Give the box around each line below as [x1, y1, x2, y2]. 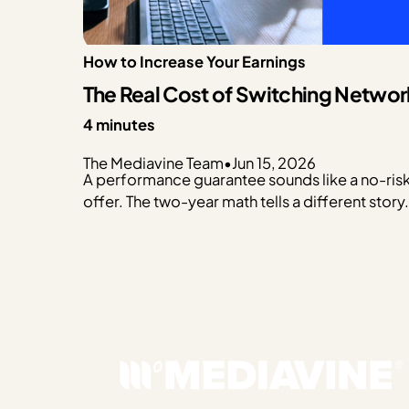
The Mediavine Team [82, 152, 224, 173]
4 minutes [82, 115, 155, 135]
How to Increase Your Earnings [82, 52, 306, 72]
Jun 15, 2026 [231, 152, 316, 173]
